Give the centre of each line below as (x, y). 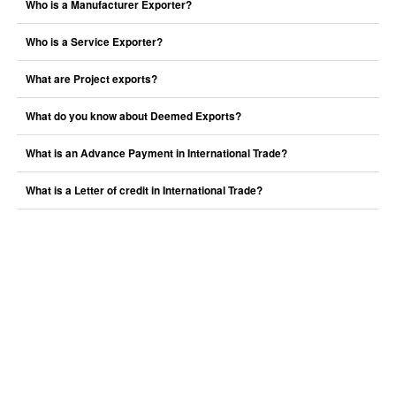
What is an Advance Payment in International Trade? (156, 153)
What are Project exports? (91, 79)
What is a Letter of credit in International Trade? (144, 190)
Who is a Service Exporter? (94, 42)
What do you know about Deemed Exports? (133, 116)
